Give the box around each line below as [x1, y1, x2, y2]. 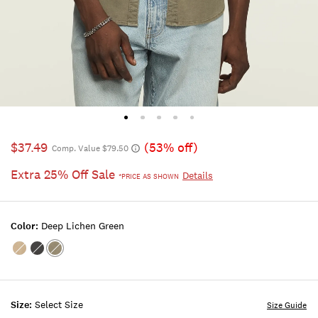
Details [182, 169, 213, 182]
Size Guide [267, 300, 307, 312]
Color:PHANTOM [36, 248, 120, 263]
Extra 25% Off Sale [11, 167, 119, 183]
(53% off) [144, 140, 198, 156]
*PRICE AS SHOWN [119, 172, 179, 182]
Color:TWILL [18, 248, 81, 263]
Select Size [35, 298, 83, 312]
